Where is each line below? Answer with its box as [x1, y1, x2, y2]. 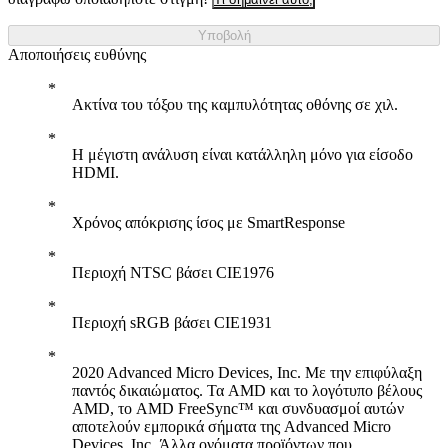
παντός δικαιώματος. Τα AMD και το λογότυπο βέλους [72, 382, 422, 399]
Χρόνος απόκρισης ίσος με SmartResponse [72, 214, 345, 231]
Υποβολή [197, 28, 251, 43]
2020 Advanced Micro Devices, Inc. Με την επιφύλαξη [72, 364, 422, 381]
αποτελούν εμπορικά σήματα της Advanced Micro [72, 418, 391, 435]
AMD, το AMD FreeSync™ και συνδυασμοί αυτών [72, 400, 404, 417]
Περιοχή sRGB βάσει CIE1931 [72, 314, 272, 331]
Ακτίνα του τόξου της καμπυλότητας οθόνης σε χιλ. [72, 96, 398, 113]
